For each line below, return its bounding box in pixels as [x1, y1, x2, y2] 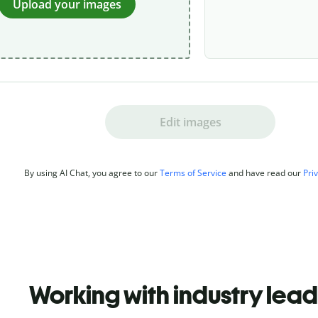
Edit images [159, 114, 221, 130]
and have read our [226, 167, 303, 179]
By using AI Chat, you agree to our [24, 167, 160, 179]
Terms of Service [160, 167, 226, 179]
